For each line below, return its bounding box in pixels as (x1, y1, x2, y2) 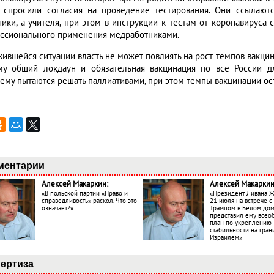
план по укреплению (210, 219, 272, 228)
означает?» (42, 204, 73, 213)
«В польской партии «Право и (42, 190, 128, 198)
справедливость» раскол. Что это (42, 197, 137, 206)
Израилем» (210, 234, 242, 242)
